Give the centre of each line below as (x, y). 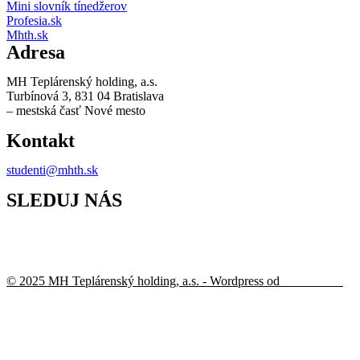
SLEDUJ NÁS (64, 200)
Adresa (36, 52)
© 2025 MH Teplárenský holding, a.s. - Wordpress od (145, 281)
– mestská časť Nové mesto (76, 110)
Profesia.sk (34, 20)
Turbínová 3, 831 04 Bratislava (85, 96)
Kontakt (41, 141)
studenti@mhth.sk (52, 170)
